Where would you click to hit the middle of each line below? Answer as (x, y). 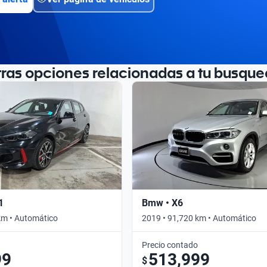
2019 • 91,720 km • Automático (199, 218)
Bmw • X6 (162, 203)
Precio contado (170, 245)
